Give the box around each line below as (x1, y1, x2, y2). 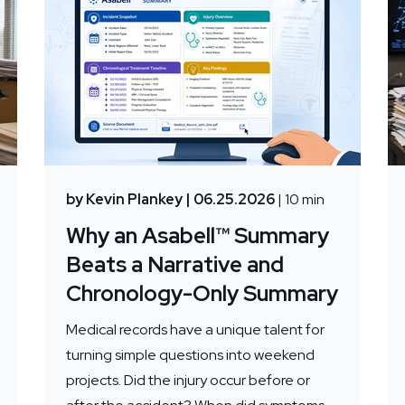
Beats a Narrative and (65, 250, 284, 279)
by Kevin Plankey (65, 190, 183, 210)
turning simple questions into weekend (65, 345, 315, 365)
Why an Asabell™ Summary (65, 221, 329, 250)
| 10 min (277, 190, 325, 210)
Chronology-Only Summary (65, 279, 338, 308)
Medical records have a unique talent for (65, 320, 325, 340)
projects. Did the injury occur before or (65, 371, 310, 391)
